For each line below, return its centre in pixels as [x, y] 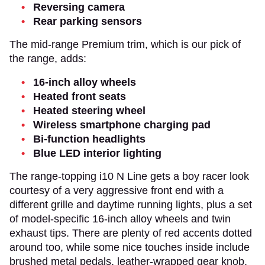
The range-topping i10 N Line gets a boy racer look [129, 176]
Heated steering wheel [89, 110]
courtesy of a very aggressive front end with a [117, 190]
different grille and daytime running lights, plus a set [131, 204]
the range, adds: [48, 58]
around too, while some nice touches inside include [130, 247]
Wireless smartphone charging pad [122, 125]
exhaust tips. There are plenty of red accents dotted [131, 233]
